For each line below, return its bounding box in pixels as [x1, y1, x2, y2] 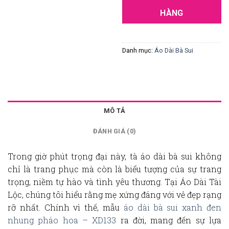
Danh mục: [122, 47, 154, 55]
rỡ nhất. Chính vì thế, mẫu [8, 201, 124, 213]
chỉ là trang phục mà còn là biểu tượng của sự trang [8, 163, 221, 174]
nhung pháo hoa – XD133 [8, 214, 117, 225]
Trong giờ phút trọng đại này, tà [8, 150, 141, 162]
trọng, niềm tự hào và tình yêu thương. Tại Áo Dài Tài [8, 176, 221, 187]
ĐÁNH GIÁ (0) [93, 127, 136, 135]
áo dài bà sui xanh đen [123, 201, 222, 213]
